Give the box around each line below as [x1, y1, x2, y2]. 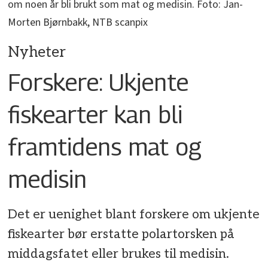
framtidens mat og [8, 132, 202, 161]
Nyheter [8, 43, 66, 61]
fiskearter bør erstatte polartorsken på [8, 227, 235, 242]
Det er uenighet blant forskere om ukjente [8, 207, 260, 223]
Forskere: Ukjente [8, 67, 189, 96]
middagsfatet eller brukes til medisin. [8, 246, 230, 262]
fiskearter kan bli [8, 99, 183, 129]
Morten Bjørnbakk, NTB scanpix [8, 14, 148, 30]
